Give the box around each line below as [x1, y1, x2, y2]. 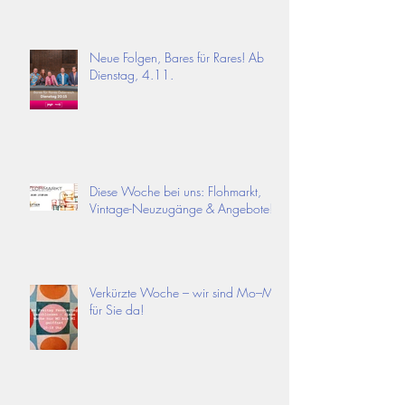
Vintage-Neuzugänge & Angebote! [89, 199, 273, 217]
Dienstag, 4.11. [89, 65, 174, 83]
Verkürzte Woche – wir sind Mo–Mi [89, 283, 277, 301]
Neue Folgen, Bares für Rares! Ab [89, 48, 264, 66]
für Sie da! [89, 300, 144, 318]
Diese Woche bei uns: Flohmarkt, [89, 182, 261, 200]
